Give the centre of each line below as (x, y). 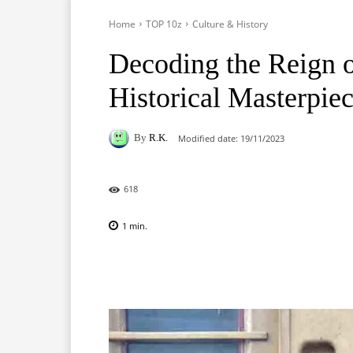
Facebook (165, 269)
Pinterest (329, 269)
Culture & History (230, 24)
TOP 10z (164, 24)
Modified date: (208, 138)
